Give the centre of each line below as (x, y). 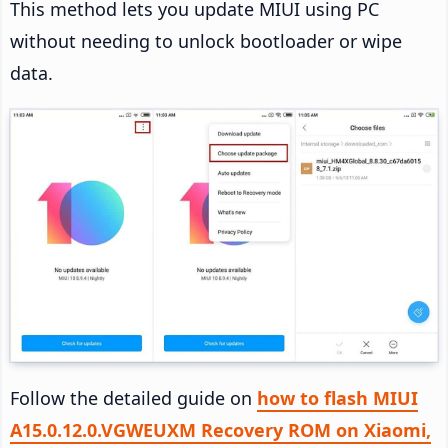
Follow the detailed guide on (133, 397)
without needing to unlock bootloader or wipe (206, 41)
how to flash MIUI (337, 397)
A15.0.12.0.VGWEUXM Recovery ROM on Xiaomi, (220, 429)
